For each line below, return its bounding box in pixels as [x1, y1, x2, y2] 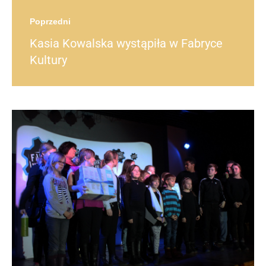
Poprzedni [30, 17, 71, 27]
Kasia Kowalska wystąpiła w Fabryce [30, 36, 223, 51]
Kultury [30, 53, 67, 68]
